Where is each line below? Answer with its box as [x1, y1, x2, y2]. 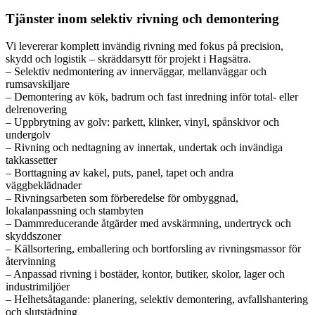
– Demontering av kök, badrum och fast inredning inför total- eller [6, 91, 298, 103]
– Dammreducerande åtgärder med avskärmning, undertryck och [6, 217, 291, 229]
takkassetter [6, 154, 57, 166]
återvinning [6, 255, 56, 267]
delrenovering [6, 103, 67, 115]
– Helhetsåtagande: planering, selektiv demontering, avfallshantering [6, 293, 308, 305]
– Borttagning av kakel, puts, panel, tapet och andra [6, 167, 233, 179]
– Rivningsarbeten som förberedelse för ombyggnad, [6, 192, 238, 204]
